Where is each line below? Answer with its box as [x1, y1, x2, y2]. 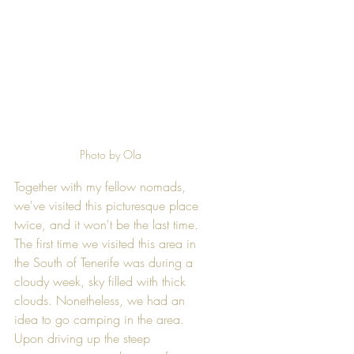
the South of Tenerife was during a [14, 254, 197, 271]
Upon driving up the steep [14, 330, 154, 347]
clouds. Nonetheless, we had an [14, 292, 189, 309]
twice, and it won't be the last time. [14, 216, 202, 233]
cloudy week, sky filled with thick [14, 273, 190, 290]
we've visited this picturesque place [14, 197, 202, 214]
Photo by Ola [80, 147, 141, 162]
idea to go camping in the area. [14, 311, 188, 328]
